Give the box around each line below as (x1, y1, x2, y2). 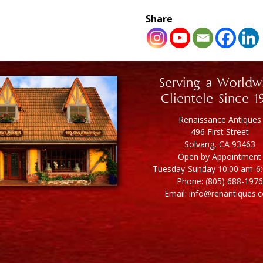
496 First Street (190, 126, 249, 138)
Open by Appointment (178, 151, 261, 163)
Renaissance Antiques (178, 114, 261, 126)
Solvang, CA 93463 (184, 139, 255, 150)
